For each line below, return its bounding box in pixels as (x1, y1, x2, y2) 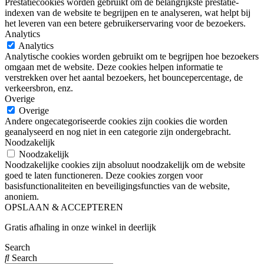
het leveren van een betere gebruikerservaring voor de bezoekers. (5, 18, 246, 29)
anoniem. (5, 192, 39, 202)
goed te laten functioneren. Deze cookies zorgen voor (5, 170, 203, 181)
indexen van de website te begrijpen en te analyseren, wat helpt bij (5, 8, 250, 18)
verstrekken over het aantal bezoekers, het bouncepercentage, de (5, 72, 243, 83)
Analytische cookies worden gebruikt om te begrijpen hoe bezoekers (5, 51, 259, 62)
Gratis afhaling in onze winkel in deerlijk (5, 222, 156, 233)
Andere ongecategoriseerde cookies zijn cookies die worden (5, 116, 227, 127)
